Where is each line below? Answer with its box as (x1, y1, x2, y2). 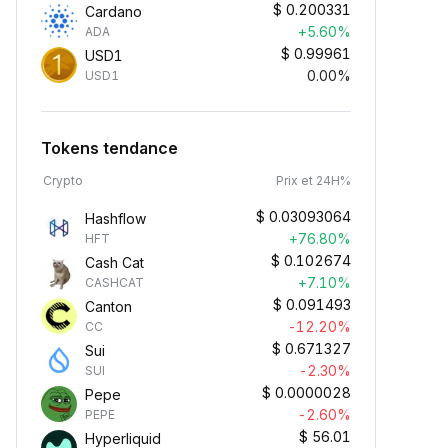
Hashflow (85, 210, 146, 227)
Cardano (85, 3, 142, 20)
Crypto (43, 173, 83, 188)
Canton (85, 298, 132, 315)
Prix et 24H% (276, 173, 351, 188)
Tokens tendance (41, 138, 178, 158)
